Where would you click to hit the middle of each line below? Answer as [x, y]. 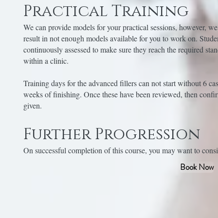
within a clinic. [46, 60]
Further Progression [111, 134]
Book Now [197, 167]
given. [32, 105]
